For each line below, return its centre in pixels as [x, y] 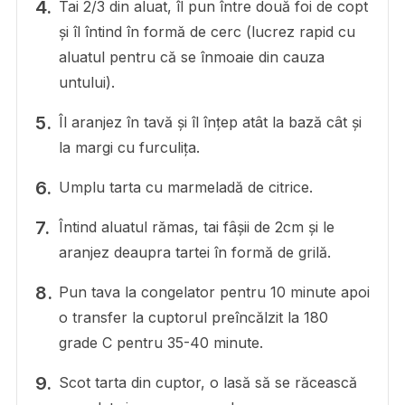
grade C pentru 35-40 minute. [160, 342]
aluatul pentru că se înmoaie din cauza [191, 57]
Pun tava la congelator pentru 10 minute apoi [214, 292]
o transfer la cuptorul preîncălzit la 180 [193, 317]
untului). [86, 82]
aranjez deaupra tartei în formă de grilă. [194, 252]
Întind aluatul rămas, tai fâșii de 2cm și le [196, 226]
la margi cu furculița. [129, 147]
